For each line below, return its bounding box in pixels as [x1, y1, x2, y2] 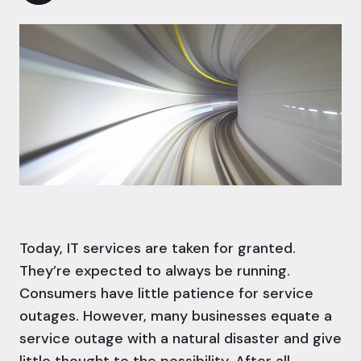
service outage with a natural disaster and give [19, 329, 342, 349]
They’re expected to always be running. [19, 261, 290, 281]
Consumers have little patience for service [19, 284, 313, 304]
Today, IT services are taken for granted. [19, 239, 296, 259]
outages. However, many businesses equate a [19, 306, 332, 326]
